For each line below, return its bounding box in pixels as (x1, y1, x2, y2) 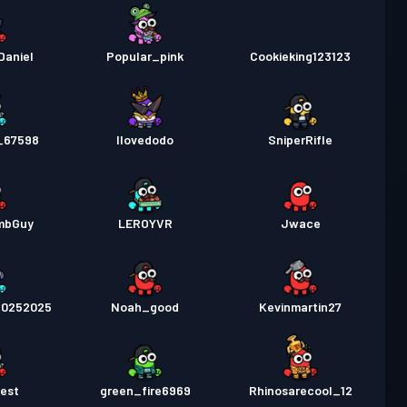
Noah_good (111, 299, 180, 314)
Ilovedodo (116, 132, 174, 147)
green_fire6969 (99, 382, 191, 398)
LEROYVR (117, 215, 173, 231)
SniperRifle (268, 132, 333, 147)
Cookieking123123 (250, 48, 352, 64)
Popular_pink (106, 48, 184, 64)
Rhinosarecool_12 (248, 382, 352, 398)
